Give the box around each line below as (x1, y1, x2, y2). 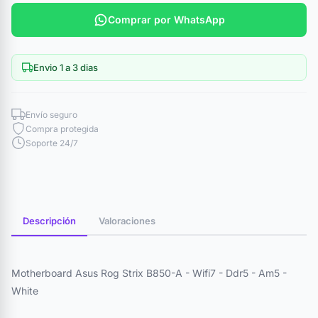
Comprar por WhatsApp (107, 13, 225, 26)
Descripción (23, 215, 76, 226)
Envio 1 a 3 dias (33, 62, 98, 73)
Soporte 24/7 (26, 137, 78, 148)
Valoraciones (99, 215, 155, 226)
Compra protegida (26, 123, 99, 134)
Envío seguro (26, 109, 77, 120)
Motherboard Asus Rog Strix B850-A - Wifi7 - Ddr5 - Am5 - (11, 267, 287, 279)
